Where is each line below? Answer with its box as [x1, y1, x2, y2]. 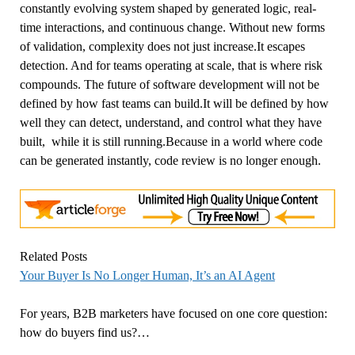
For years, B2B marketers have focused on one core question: [19, 307, 327, 321]
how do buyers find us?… [19, 326, 150, 340]
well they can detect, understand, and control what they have [19, 115, 322, 129]
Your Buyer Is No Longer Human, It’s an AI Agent [19, 269, 275, 283]
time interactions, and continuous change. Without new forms [19, 20, 325, 34]
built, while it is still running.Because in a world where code [19, 134, 323, 148]
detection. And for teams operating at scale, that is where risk [19, 58, 323, 72]
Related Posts [19, 250, 87, 264]
